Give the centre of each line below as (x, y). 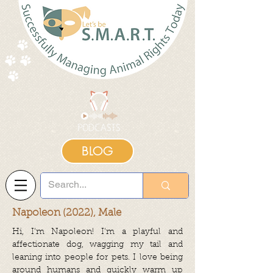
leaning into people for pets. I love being (97, 258)
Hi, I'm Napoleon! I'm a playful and (97, 232)
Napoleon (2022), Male (67, 213)
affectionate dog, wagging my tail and (97, 245)
